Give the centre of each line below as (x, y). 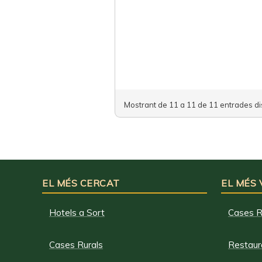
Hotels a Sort (77, 213)
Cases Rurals (76, 245)
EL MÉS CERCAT (81, 183)
